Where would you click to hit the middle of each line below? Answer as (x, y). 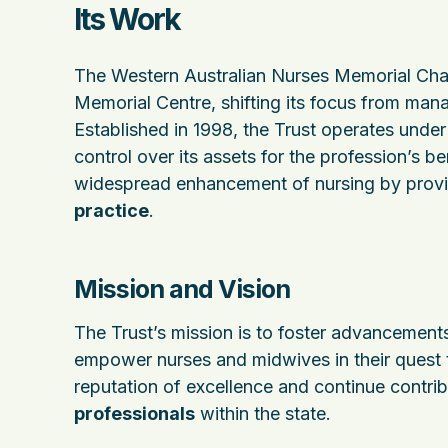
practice (111, 210)
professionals (134, 413)
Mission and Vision (182, 289)
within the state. (263, 413)
